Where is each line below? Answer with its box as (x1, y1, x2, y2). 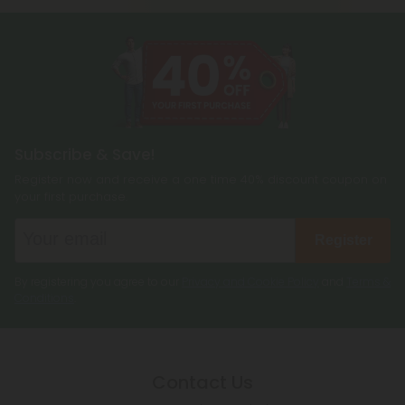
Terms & (346, 273, 391, 289)
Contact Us (152, 369, 253, 395)
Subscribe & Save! (14, 143, 155, 165)
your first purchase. (14, 187, 127, 205)
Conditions (14, 289, 74, 306)
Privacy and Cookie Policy (182, 273, 319, 289)
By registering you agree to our (14, 273, 182, 289)
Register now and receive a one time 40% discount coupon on (14, 170, 387, 188)
